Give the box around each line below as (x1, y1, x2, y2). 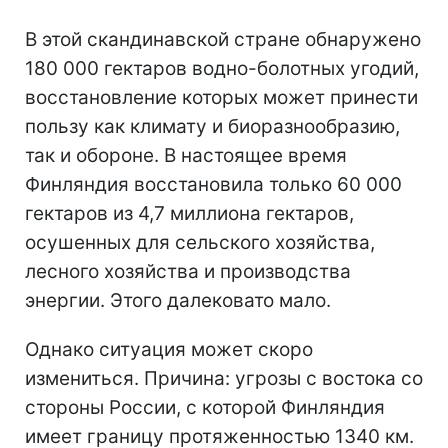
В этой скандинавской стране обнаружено (25, 27, 421, 51)
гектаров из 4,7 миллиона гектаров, (25, 201, 354, 225)
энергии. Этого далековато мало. (25, 288, 331, 312)
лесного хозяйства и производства (25, 259, 351, 283)
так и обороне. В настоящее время (25, 143, 347, 167)
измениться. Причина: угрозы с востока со (25, 366, 423, 390)
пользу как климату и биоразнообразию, (25, 114, 400, 138)
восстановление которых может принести (25, 85, 418, 109)
